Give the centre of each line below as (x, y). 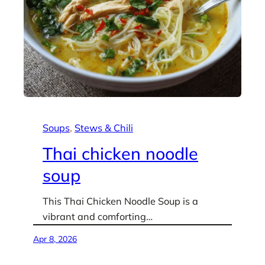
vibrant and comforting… (98, 217)
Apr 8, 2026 (55, 239)
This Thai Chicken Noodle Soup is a (120, 201)
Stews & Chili (104, 128)
